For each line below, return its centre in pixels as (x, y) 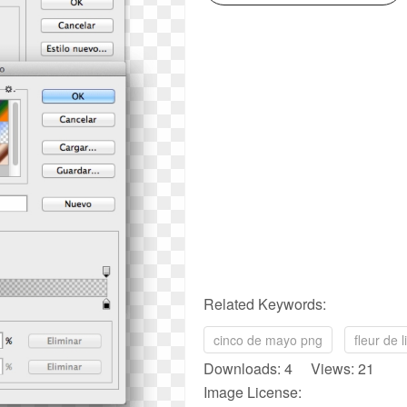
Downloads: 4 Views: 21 (289, 368)
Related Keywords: (265, 304)
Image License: (253, 392)
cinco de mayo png (268, 340)
